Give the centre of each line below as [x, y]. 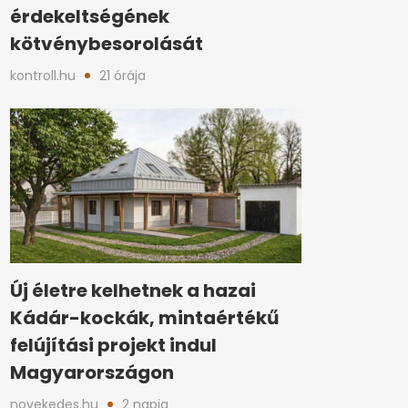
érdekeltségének [90, 16]
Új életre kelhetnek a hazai [133, 291]
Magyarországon [92, 372]
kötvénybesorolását [107, 44]
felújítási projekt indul [113, 345]
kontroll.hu [43, 76]
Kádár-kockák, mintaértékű [144, 318]
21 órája [122, 76]
